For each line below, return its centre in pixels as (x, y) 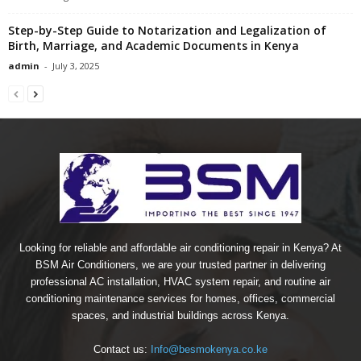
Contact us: (122, 349)
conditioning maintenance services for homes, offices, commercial (180, 298)
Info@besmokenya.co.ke (209, 349)
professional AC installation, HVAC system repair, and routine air (180, 281)
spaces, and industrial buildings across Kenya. (180, 315)
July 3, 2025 (76, 65)
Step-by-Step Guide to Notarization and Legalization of (167, 30)
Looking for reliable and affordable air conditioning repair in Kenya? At (180, 247)
